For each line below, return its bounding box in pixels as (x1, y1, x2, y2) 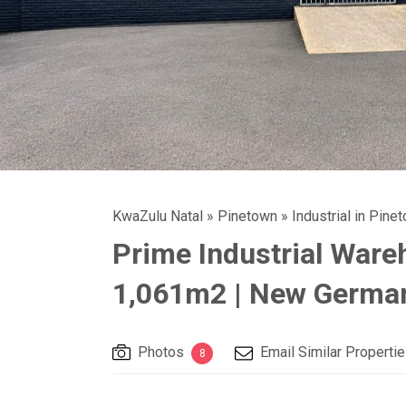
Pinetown (217, 208, 277, 225)
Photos (138, 343, 184, 361)
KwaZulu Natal (112, 208, 203, 225)
